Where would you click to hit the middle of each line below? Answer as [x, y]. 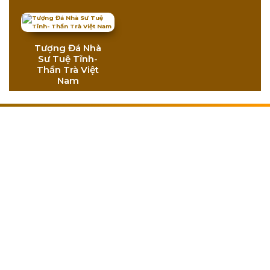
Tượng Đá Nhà [68, 48]
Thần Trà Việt [68, 70]
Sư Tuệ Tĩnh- [68, 59]
